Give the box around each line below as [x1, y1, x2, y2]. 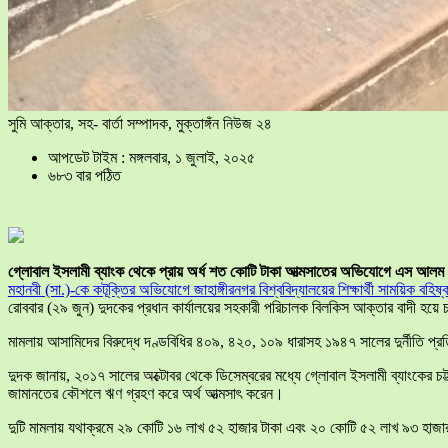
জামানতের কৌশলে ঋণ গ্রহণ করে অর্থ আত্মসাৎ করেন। [8, 385, 284, 403]
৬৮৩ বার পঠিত [48, 167, 121, 185]
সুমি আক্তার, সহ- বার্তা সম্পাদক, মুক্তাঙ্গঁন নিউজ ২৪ [8, 115, 272, 133]
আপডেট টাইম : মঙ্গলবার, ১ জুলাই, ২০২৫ [48, 149, 255, 167]
